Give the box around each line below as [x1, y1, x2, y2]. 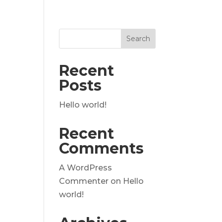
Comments [59, 139, 144, 158]
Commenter [59, 176, 109, 186]
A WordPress [59, 163, 112, 172]
